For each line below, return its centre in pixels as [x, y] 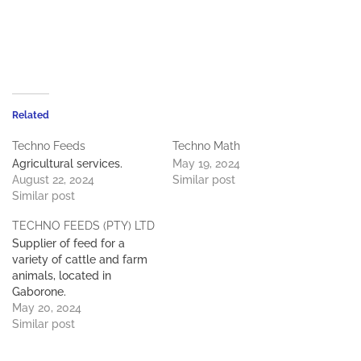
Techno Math [206, 146]
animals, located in [62, 276]
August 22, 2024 [53, 180]
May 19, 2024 [206, 164]
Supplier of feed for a [68, 244]
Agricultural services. [67, 164]
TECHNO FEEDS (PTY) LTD [83, 226]
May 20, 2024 [47, 308]
